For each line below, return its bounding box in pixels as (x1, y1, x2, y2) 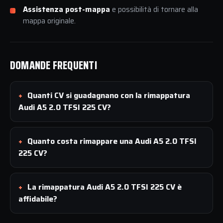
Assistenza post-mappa (23, 3, 110, 15)
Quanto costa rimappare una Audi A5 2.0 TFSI (27, 134, 197, 147)
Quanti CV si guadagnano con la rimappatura (27, 89, 190, 102)
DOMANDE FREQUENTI (10, 56, 97, 74)
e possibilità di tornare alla (110, 3, 198, 15)
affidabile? (18, 192, 57, 205)
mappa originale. (23, 14, 76, 27)
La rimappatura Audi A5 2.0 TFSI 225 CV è (27, 180, 182, 193)
